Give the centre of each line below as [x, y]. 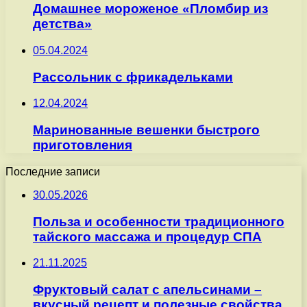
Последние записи [53, 171]
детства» [62, 24]
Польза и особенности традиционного [159, 221]
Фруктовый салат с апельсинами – [147, 289]
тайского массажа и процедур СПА [147, 236]
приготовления [83, 145]
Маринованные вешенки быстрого [146, 130]
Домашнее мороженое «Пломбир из [150, 9]
